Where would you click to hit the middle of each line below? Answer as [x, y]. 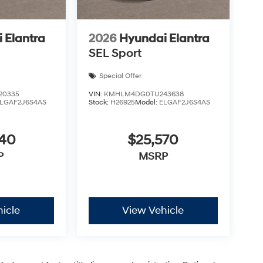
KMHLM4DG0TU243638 [144, 94]
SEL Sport [115, 53]
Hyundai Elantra [164, 38]
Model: [147, 102]
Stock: [99, 102]
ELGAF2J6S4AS [184, 102]
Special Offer [120, 76]
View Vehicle [153, 210]
